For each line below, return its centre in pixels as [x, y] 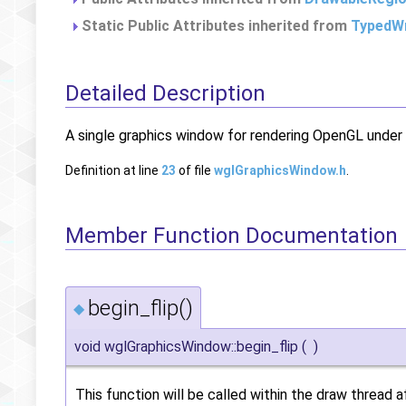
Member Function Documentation [232, 235]
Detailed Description [165, 93]
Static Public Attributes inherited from [214, 26]
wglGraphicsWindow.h [280, 170]
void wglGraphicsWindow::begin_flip [186, 346]
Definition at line [113, 170]
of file [195, 170]
